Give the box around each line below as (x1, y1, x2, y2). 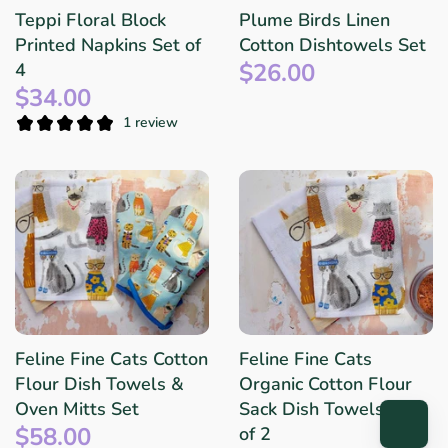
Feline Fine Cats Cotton (15, 346, 208, 371)
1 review (123, 113, 178, 133)
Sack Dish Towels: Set (239, 396, 421, 421)
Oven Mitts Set (15, 396, 139, 421)
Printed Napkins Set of (15, 32, 201, 57)
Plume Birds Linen (239, 7, 390, 32)
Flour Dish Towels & (15, 371, 184, 396)
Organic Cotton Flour (239, 371, 412, 396)
